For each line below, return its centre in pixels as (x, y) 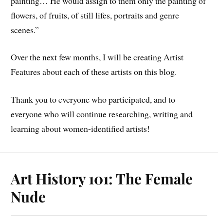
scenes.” (25, 29)
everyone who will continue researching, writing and (102, 114)
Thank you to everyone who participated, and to (93, 100)
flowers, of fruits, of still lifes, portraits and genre (95, 15)
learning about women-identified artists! (81, 129)
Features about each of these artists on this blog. (94, 72)
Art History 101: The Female (102, 179)
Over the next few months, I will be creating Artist (97, 57)
